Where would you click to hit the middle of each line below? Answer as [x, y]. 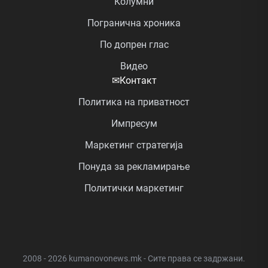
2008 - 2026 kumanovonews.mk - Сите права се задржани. [134, 259]
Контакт [138, 81]
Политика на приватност [134, 102]
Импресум [134, 124]
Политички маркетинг [134, 188]
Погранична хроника [134, 23]
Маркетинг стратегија [134, 145]
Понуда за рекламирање [134, 167]
